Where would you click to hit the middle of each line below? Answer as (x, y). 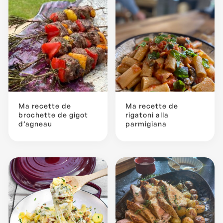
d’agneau (35, 123)
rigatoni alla (147, 114)
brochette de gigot (53, 114)
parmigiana (146, 123)
